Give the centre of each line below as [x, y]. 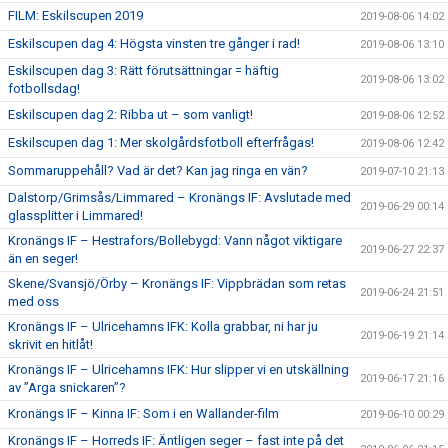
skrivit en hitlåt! [50, 344]
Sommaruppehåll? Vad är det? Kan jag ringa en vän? [158, 170]
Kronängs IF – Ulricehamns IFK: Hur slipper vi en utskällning [178, 369]
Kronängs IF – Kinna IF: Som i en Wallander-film [143, 413]
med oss [33, 301]
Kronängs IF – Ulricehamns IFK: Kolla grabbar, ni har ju [163, 326]
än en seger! [43, 258]
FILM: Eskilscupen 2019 [75, 15]
